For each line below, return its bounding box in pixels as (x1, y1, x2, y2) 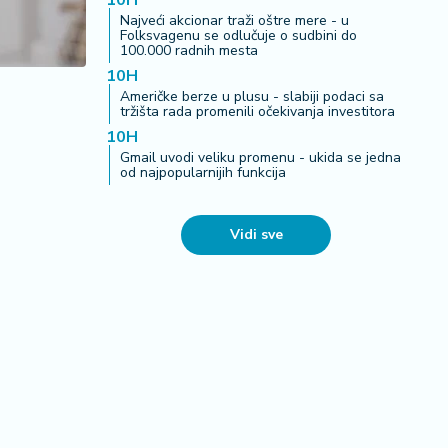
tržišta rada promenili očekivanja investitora (120, 102, 395, 121)
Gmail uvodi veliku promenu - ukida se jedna (120, 148, 401, 167)
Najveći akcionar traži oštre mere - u (120, 11, 349, 30)
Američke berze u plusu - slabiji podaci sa (120, 87, 384, 106)
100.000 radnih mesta (120, 41, 258, 60)
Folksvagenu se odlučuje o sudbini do (120, 26, 357, 45)
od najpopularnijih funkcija (120, 163, 286, 182)
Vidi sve (229, 225, 283, 244)
